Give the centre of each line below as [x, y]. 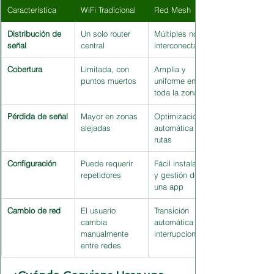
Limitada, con [106, 69]
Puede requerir [108, 163]
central [93, 45]
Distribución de [35, 33]
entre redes [101, 245]
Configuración [32, 163]
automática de [181, 128]
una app [169, 186]
